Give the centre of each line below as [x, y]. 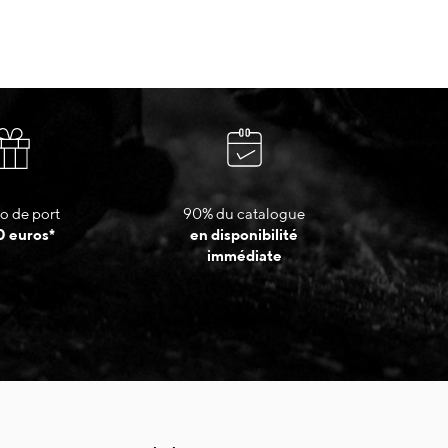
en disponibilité [244, 235]
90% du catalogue [244, 214]
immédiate [244, 256]
